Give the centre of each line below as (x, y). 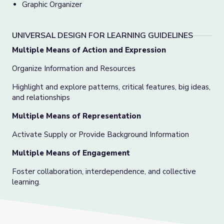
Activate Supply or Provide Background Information (100, 134)
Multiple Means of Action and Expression (89, 50)
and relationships (41, 97)
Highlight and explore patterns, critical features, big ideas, (111, 87)
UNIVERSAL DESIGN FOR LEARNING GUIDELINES (102, 35)
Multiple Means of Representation (76, 116)
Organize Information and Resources (74, 68)
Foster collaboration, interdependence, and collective (104, 171)
